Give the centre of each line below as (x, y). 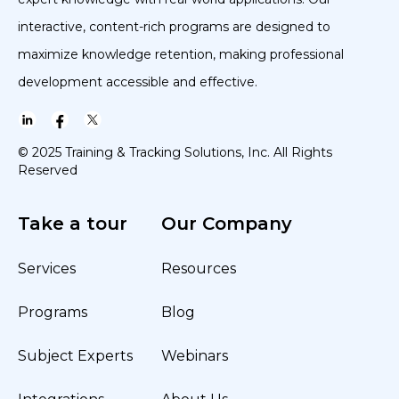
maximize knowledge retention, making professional (181, 54)
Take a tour (73, 224)
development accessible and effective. (138, 82)
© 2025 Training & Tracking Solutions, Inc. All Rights (175, 152)
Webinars (195, 356)
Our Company (227, 224)
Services (47, 269)
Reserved (48, 170)
